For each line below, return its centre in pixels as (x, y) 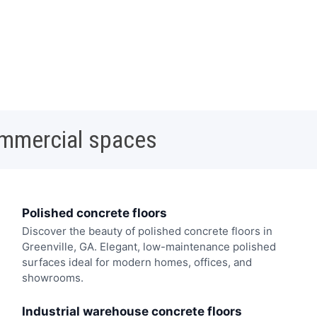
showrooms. (52, 278)
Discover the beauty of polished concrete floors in (147, 231)
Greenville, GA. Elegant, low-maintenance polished (149, 247)
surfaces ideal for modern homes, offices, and (137, 263)
